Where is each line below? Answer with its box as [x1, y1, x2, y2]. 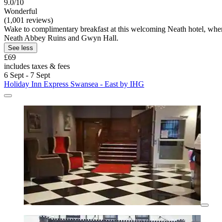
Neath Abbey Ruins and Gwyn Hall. [4, 34, 118, 43]
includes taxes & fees [4, 62, 70, 71]
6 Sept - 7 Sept [4, 71, 50, 80]
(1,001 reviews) [4, 16, 53, 25]
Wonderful [4, 7, 37, 16]
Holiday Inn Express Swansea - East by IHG [4, 80, 144, 89]
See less [8, 44, 33, 52]
